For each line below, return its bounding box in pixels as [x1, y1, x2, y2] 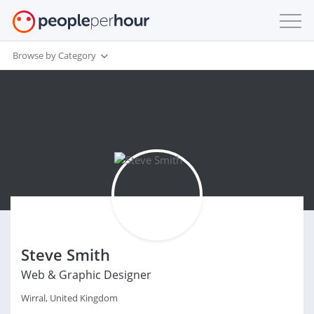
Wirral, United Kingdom [21, 292, 118, 304]
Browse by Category [13, 48, 96, 62]
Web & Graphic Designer [21, 267, 151, 282]
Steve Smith [21, 244, 110, 265]
